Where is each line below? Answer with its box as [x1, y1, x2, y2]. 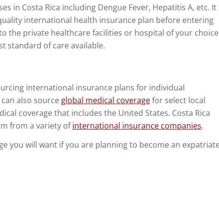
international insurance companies [72, 120, 201, 131]
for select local [150, 94, 205, 106]
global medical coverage [61, 94, 150, 106]
